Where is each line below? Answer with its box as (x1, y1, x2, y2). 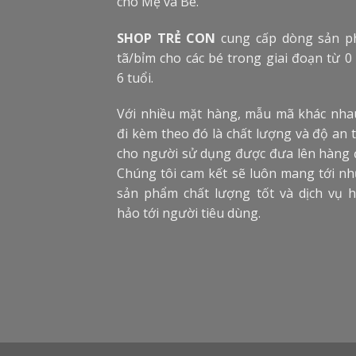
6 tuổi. (117, 68, 153, 87)
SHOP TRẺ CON (117, 29, 216, 47)
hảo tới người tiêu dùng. (117, 204, 261, 222)
